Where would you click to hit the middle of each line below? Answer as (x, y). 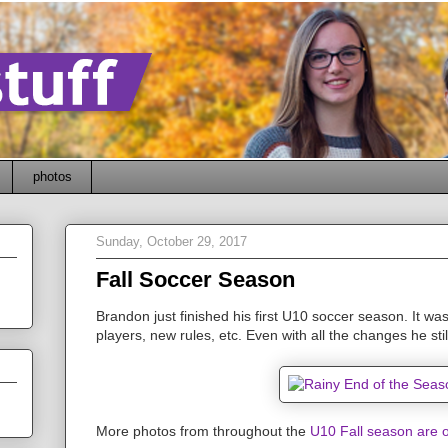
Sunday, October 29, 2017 (171, 242)
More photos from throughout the (203, 430)
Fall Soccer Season (195, 279)
